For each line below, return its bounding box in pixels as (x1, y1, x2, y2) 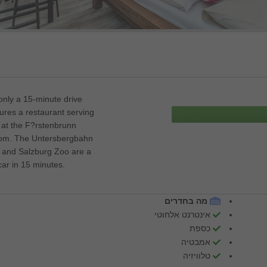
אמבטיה (181, 237, 210, 247)
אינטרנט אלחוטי (154, 210, 210, 219)
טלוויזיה (182, 251, 210, 260)
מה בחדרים (164, 196, 207, 206)
